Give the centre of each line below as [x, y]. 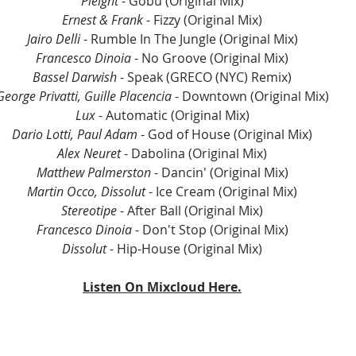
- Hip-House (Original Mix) [184, 249]
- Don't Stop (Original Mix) [210, 230]
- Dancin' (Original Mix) [219, 173]
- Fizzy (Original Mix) [203, 20]
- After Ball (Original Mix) [190, 211]
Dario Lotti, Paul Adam [75, 135]
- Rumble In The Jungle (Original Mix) [189, 39]
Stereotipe [89, 211]
